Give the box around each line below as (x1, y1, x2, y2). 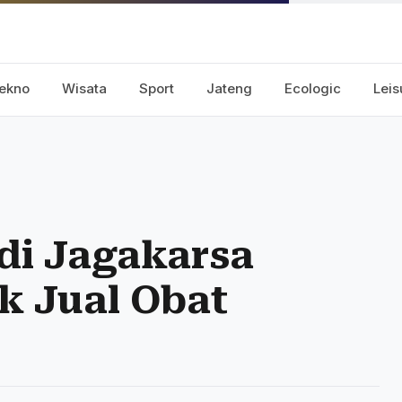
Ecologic (284, 80, 341, 97)
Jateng (206, 80, 252, 97)
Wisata (62, 80, 107, 97)
